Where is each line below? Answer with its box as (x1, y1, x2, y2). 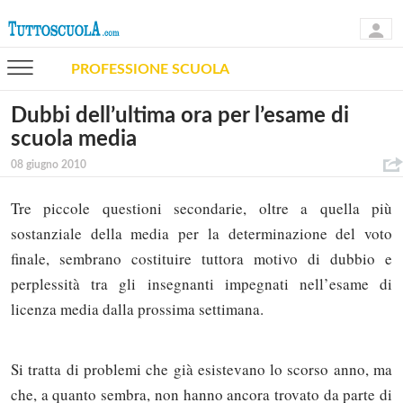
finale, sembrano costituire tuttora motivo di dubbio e (11, 248, 392, 270)
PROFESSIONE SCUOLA (71, 61, 229, 76)
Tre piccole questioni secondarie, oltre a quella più (11, 198, 392, 219)
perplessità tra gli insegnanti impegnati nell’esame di (11, 273, 392, 295)
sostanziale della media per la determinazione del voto (11, 223, 392, 245)
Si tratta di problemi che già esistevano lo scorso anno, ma (11, 358, 392, 380)
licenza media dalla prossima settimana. (11, 299, 264, 320)
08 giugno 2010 (11, 159, 86, 170)
